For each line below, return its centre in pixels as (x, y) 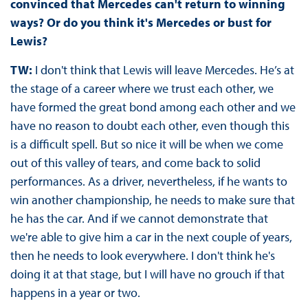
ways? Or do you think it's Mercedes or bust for (141, 23)
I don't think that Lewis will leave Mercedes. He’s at (164, 70)
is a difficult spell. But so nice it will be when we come (146, 144)
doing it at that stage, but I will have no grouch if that (147, 274)
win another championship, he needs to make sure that (152, 200)
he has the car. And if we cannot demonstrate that (139, 219)
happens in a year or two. (76, 293)
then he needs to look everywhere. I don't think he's (142, 256)
